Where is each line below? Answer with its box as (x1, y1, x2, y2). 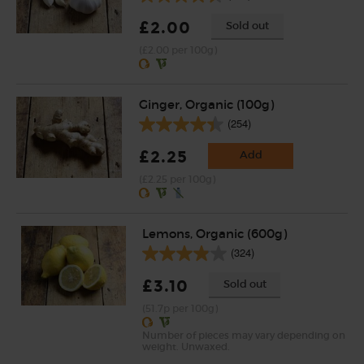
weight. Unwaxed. (141, 340, 230, 353)
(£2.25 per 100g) (138, 173, 215, 185)
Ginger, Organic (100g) (138, 96, 274, 112)
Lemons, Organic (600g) (141, 225, 287, 241)
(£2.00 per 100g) (138, 44, 217, 56)
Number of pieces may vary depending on (141, 329, 345, 341)
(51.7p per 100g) (141, 302, 218, 314)
